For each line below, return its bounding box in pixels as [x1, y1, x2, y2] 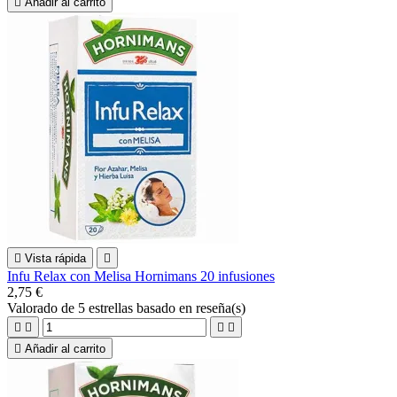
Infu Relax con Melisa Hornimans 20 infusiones [7, 268, 275, 284]
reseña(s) [196, 300, 245, 315]
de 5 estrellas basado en [61, 300, 196, 315]
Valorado [7, 300, 61, 315]
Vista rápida [25, 251, 86, 265]
